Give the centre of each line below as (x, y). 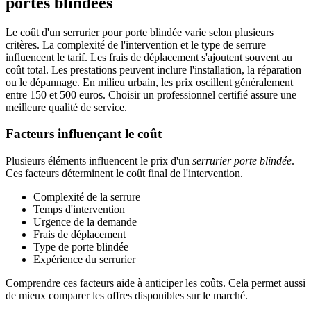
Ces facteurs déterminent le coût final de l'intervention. (124, 174)
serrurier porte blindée (242, 161)
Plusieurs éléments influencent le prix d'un (99, 161)
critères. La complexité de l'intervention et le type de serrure (136, 44)
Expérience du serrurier (84, 260)
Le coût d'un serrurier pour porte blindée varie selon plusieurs (140, 32)
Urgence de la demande (85, 222)
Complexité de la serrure (87, 197)
